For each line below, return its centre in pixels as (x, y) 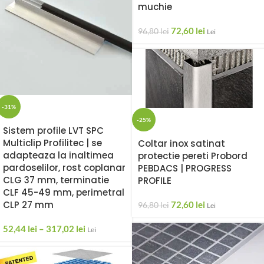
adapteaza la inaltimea (58, 155)
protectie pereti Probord (193, 156)
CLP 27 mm (28, 204)
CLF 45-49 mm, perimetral (64, 192)
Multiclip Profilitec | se (52, 143)
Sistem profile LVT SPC (53, 130)
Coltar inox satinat (181, 144)
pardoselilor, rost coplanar (64, 167)
